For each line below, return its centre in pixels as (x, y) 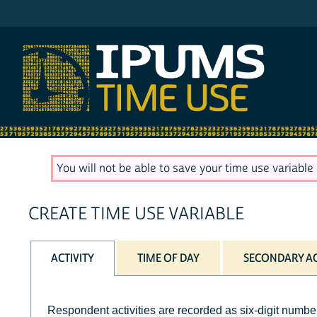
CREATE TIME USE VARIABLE (136, 214)
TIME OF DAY (169, 258)
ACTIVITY (73, 258)
